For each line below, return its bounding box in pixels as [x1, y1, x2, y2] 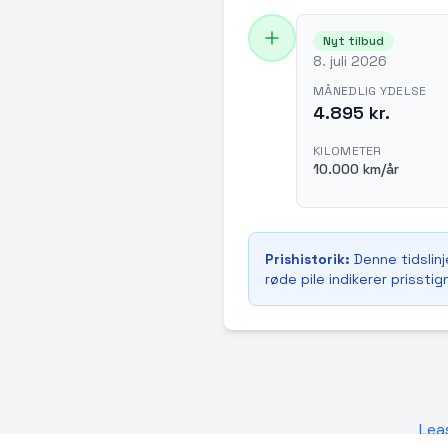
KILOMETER [313, 143, 382, 159]
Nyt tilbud [323, 33, 384, 49]
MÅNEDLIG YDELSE [313, 83, 427, 99]
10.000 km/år [313, 160, 399, 178]
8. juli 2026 [313, 52, 387, 70]
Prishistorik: [265, 250, 350, 268]
